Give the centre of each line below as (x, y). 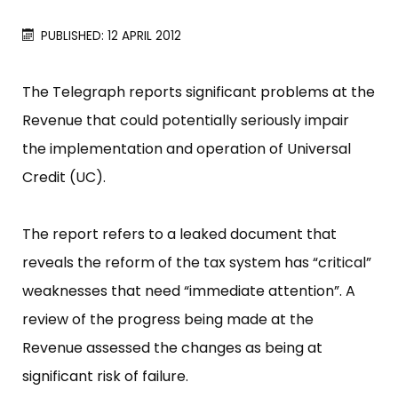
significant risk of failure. (105, 377)
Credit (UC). (64, 178)
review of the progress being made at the (168, 320)
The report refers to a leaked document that (179, 235)
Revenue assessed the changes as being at (172, 348)
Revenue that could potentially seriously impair (186, 121)
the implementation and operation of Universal (187, 149)
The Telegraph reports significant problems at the (199, 92)
